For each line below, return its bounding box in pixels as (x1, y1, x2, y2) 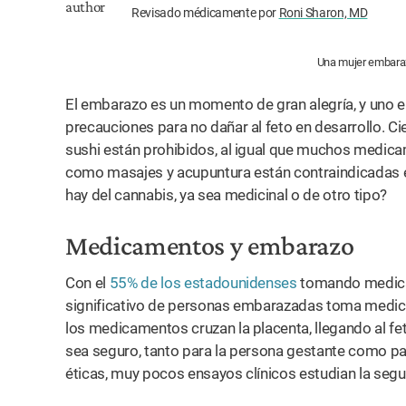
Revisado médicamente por (131, 5, 279, 20)
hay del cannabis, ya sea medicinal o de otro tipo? (65, 186, 388, 204)
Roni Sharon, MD (278, 5, 368, 20)
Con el (65, 274, 110, 292)
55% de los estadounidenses (109, 274, 297, 292)
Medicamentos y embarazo (65, 230, 354, 260)
